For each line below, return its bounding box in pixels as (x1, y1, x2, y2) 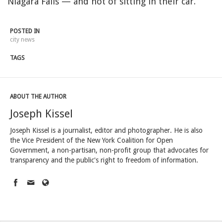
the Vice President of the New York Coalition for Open (10, 136, 173, 144)
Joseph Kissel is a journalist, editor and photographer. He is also (10, 126, 203, 134)
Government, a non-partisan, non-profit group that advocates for (10, 146, 209, 154)
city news (10, 36, 35, 43)
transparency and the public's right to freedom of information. (10, 156, 198, 164)
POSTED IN (10, 27, 40, 35)
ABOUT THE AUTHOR (10, 93, 66, 100)
